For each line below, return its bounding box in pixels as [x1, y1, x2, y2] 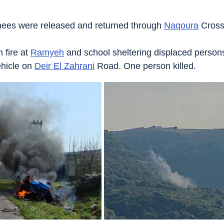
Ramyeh [30, 47, 64, 57]
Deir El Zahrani [34, 61, 94, 71]
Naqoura [164, 20, 198, 30]
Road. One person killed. [94, 61, 196, 71]
